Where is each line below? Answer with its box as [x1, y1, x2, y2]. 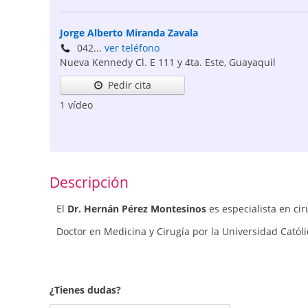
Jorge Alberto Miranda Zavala [60, 25, 198, 39]
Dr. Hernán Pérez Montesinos [67, 201, 206, 215]
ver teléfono [104, 41, 159, 54]
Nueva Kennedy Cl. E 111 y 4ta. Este [60, 56, 224, 69]
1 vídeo [60, 98, 93, 112]
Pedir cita [108, 78, 151, 92]
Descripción [49, 172, 129, 192]
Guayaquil [229, 56, 276, 69]
